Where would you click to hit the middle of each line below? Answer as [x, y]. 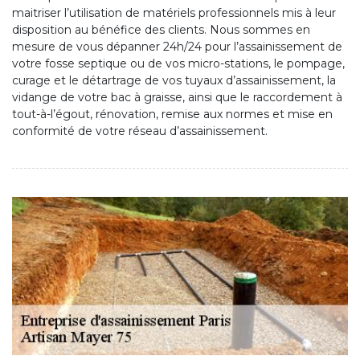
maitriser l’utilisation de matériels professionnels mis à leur [174, 13]
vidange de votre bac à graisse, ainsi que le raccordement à [177, 98]
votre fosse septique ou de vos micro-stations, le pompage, [178, 64]
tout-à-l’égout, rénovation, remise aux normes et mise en [172, 115]
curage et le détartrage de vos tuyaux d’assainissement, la [174, 81]
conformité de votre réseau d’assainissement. [140, 131]
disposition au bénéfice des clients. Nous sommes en [161, 30]
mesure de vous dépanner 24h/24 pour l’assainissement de [177, 47]
